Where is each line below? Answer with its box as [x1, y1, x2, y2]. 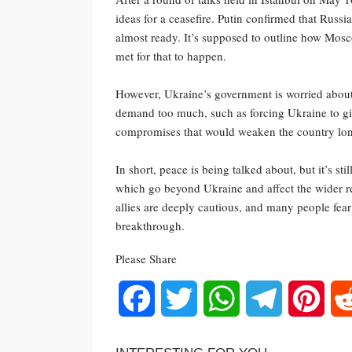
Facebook [155, 289, 203, 306]
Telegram [282, 289, 328, 306]
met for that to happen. [115, 47, 226, 64]
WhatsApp [240, 289, 293, 306]
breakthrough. [115, 217, 185, 233]
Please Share [115, 250, 177, 266]
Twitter [197, 289, 232, 306]
